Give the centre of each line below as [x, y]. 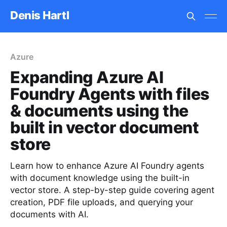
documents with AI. [49, 214]
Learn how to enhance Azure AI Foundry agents [107, 166]
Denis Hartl [40, 15]
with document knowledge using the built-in [100, 178]
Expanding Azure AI [87, 77]
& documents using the [99, 111]
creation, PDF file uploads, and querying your [102, 202]
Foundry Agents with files [110, 94]
